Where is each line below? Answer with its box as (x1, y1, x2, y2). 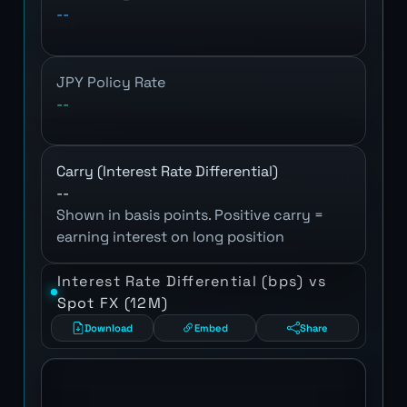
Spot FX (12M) (56, 293, 169, 313)
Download (84, 322, 133, 335)
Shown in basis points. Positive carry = (55, 204, 323, 224)
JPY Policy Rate (55, 72, 165, 92)
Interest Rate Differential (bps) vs (56, 271, 327, 291)
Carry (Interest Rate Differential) (55, 161, 278, 181)
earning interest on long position (55, 226, 284, 246)
